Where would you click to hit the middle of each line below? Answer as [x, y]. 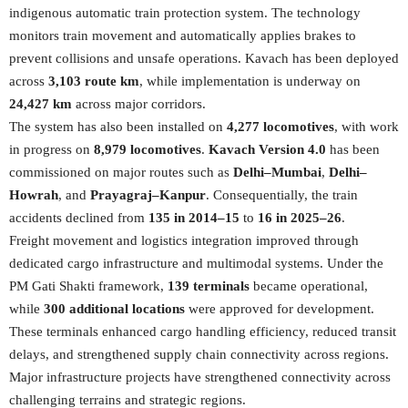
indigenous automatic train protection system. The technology [185, 13]
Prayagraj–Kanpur [148, 195]
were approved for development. [280, 309]
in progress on [51, 149]
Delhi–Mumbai [277, 172]
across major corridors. [139, 104]
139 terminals [210, 286]
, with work [367, 127]
